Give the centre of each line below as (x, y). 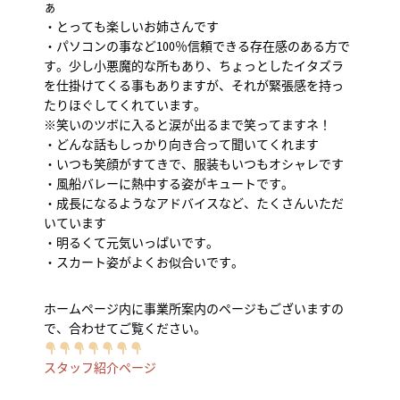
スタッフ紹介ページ (100, 367)
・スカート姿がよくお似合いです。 (144, 262)
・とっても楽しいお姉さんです (132, 26)
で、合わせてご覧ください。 (125, 328)
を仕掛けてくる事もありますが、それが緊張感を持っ (194, 85)
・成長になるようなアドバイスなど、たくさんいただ (194, 203)
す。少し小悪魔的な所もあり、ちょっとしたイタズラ (194, 66)
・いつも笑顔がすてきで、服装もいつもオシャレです (194, 164)
